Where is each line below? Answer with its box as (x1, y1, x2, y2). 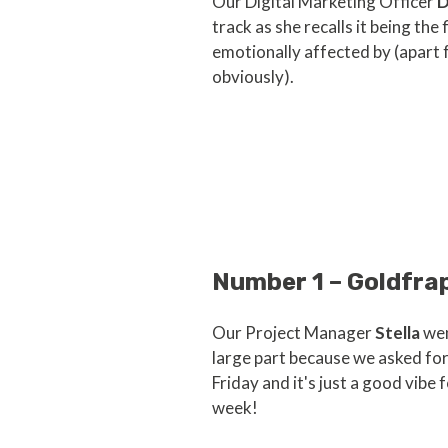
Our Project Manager (212, 321, 375, 343)
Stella (375, 321, 423, 343)
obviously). (212, 66, 297, 88)
